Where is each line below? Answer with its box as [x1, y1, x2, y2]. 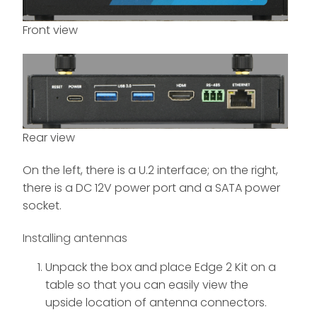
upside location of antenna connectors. [45, 294, 267, 311]
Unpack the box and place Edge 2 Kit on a [45, 259, 276, 276]
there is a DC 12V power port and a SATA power [23, 180, 280, 197]
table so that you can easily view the [45, 277, 248, 294]
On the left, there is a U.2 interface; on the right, [23, 162, 278, 179]
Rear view [23, 129, 75, 146]
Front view [23, 22, 78, 39]
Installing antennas [23, 230, 127, 247]
